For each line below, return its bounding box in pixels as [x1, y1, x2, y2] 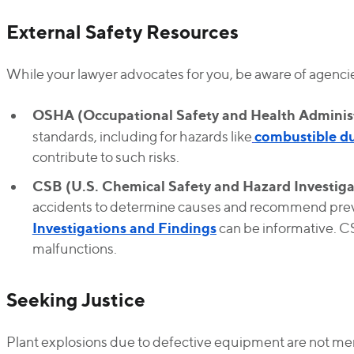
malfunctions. [32, 240, 117, 257]
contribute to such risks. [32, 149, 179, 165]
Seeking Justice [6, 288, 145, 311]
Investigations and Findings [32, 219, 217, 236]
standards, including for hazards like [32, 128, 252, 145]
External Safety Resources [6, 20, 239, 43]
